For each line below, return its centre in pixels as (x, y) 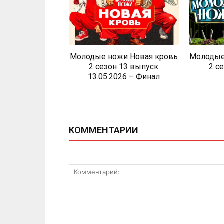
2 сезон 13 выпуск (124, 66)
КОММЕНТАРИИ (104, 130)
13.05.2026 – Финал (124, 76)
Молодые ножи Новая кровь (124, 56)
